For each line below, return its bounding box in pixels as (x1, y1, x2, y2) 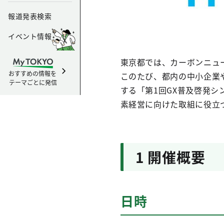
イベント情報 (8, 31, 52, 41)
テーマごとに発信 (9, 78, 57, 86)
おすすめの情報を (8, 69, 58, 77)
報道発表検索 (8, 11, 52, 21)
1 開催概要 (135, 147, 206, 167)
